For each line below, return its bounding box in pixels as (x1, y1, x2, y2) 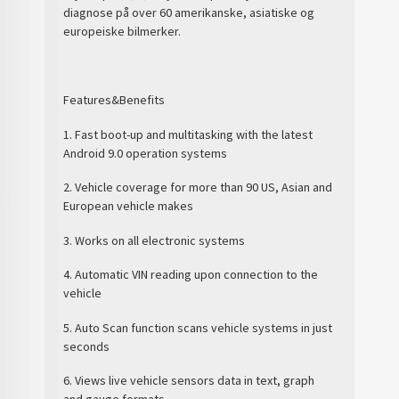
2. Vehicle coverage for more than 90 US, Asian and (63, 179, 333, 195)
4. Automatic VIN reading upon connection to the (63, 266, 319, 282)
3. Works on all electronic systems (63, 232, 246, 248)
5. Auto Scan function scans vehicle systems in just (63, 319, 333, 336)
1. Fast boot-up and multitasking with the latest (63, 126, 313, 142)
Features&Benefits (63, 92, 166, 108)
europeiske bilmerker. (63, 23, 182, 39)
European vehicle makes (63, 198, 194, 214)
